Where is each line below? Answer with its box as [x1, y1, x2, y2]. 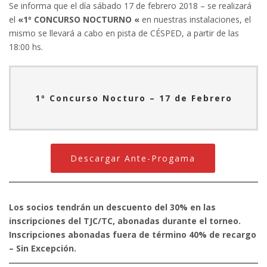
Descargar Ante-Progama [70, 153, 195, 164]
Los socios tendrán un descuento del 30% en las [9, 201, 216, 213]
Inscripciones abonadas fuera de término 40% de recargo [9, 229, 256, 240]
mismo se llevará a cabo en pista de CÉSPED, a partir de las [9, 27, 239, 39]
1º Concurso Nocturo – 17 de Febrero [35, 92, 232, 104]
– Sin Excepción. [9, 243, 79, 254]
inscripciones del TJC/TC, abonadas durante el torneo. [9, 215, 243, 226]
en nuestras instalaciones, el [139, 14, 251, 25]
